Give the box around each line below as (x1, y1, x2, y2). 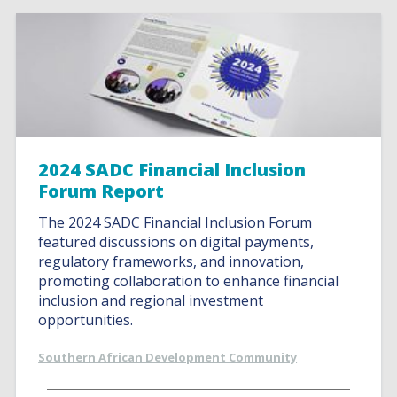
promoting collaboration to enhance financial (38, 271, 339, 291)
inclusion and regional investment (38, 291, 264, 310)
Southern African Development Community (38, 349, 298, 365)
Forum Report (38, 179, 165, 203)
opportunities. (38, 310, 134, 330)
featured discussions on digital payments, (38, 232, 315, 252)
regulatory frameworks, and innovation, (38, 252, 305, 271)
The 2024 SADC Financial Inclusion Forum (38, 213, 313, 232)
